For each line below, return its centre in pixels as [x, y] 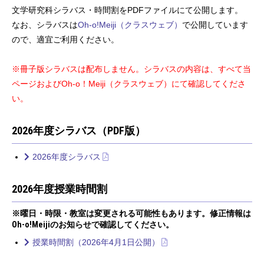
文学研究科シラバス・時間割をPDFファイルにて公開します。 [127, 10]
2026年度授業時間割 [60, 189]
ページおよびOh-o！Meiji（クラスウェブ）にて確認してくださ [129, 83]
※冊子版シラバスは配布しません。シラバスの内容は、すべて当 [131, 69]
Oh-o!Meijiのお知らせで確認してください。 [93, 224]
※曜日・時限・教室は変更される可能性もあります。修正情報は [131, 213]
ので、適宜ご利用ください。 [65, 39]
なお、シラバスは [45, 24]
